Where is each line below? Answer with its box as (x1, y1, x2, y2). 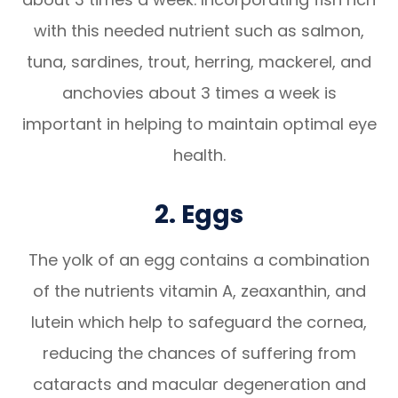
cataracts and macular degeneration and (32, 372, 366, 395)
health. (172, 143, 226, 166)
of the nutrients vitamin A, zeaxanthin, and (32, 279, 366, 302)
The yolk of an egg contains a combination (28, 248, 370, 271)
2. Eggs (155, 195, 243, 232)
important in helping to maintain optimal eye (21, 112, 377, 135)
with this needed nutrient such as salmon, (34, 19, 364, 42)
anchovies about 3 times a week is (61, 81, 337, 104)
